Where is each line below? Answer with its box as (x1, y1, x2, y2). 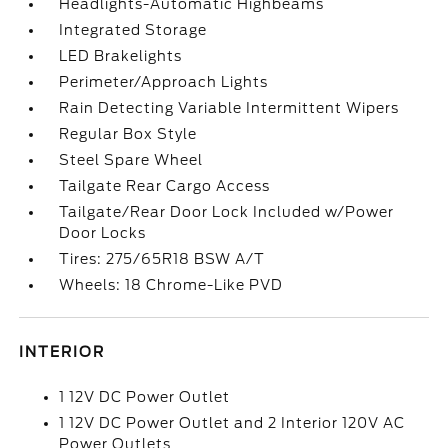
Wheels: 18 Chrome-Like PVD (59, 277, 284, 293)
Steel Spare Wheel (59, 152, 204, 168)
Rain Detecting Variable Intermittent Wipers (59, 100, 400, 116)
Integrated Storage (59, 22, 208, 38)
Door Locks (59, 225, 147, 241)
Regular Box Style (59, 126, 198, 142)
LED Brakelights (59, 48, 183, 64)
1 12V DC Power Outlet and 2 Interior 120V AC (59, 415, 406, 431)
